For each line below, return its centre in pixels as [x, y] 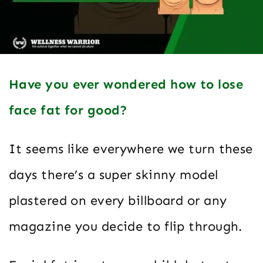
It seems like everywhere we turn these [131, 149]
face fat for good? [68, 110]
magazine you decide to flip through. [126, 227]
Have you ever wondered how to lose [126, 85]
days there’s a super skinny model [114, 175]
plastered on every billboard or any [118, 201]
